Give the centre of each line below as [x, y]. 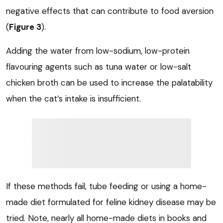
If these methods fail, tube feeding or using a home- [106, 186]
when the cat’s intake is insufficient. [73, 99]
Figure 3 [25, 27]
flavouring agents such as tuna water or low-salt [99, 67]
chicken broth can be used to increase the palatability [109, 83]
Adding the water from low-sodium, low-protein [98, 51]
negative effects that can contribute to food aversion [110, 11]
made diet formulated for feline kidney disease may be [111, 202]
